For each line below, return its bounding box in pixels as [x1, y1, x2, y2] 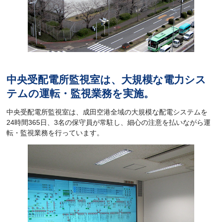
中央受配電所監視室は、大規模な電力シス [6, 74, 207, 86]
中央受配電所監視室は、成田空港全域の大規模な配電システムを [6, 108, 208, 116]
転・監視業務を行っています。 [6, 128, 104, 137]
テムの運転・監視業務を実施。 [6, 88, 155, 100]
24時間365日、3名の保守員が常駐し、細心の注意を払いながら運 [6, 118, 211, 126]
